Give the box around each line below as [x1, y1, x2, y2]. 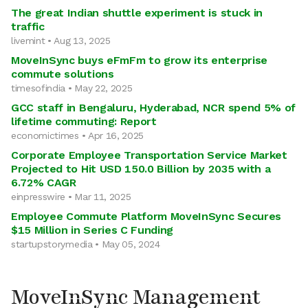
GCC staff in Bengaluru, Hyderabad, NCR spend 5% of [11, 101, 296, 114]
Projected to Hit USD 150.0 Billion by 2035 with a [11, 162, 271, 175]
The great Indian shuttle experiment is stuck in [11, 6, 263, 19]
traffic [11, 20, 45, 33]
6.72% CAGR [11, 176, 76, 189]
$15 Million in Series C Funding [11, 223, 174, 236]
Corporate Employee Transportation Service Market [11, 148, 287, 162]
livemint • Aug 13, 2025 [11, 35, 111, 46]
